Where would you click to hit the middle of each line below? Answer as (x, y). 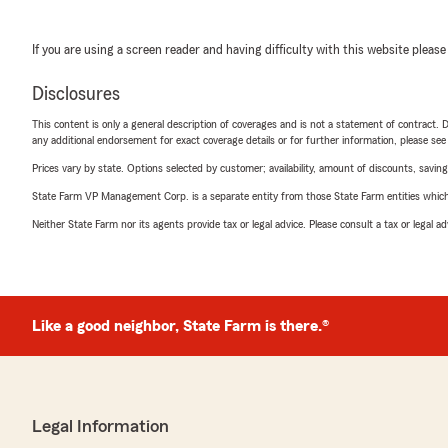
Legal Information (100, 426)
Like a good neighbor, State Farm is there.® (180, 326)
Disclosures (76, 94)
